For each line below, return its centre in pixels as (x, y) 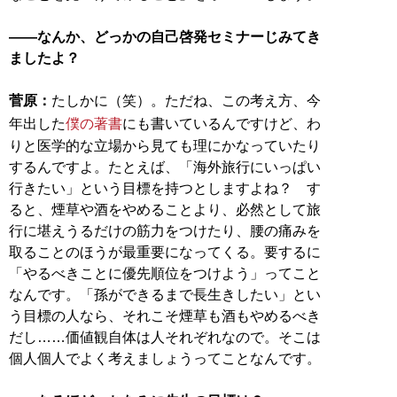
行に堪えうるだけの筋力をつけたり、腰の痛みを (165, 230)
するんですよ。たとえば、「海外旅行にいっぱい (165, 167)
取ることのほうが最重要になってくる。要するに (165, 252)
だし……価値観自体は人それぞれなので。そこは (165, 337)
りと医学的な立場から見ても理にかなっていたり (165, 145)
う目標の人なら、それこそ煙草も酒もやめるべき (165, 315)
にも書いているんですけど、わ (222, 123)
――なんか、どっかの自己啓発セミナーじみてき (165, 36)
